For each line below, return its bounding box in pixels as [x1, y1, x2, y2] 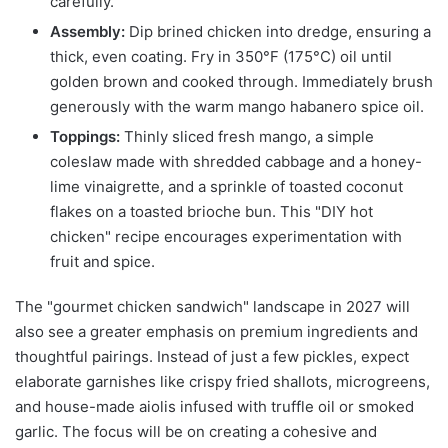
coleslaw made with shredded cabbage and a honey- [50, 152, 422, 172]
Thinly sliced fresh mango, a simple [120, 127, 374, 147]
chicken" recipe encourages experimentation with [50, 227, 402, 247]
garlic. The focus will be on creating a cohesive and [15, 422, 377, 442]
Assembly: [50, 22, 125, 42]
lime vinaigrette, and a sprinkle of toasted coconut [50, 177, 403, 197]
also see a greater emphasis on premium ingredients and [15, 322, 418, 342]
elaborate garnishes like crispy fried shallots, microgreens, [15, 372, 430, 392]
